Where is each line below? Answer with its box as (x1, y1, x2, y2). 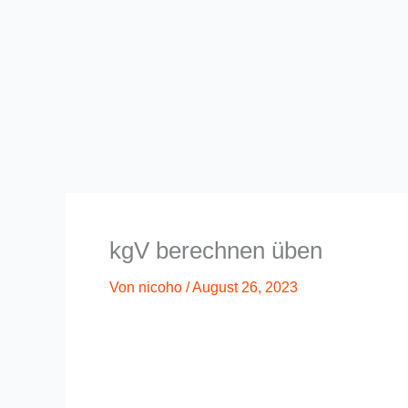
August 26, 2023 (192, 280, 298, 295)
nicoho (138, 280, 186, 295)
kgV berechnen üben (109, 237, 322, 264)
